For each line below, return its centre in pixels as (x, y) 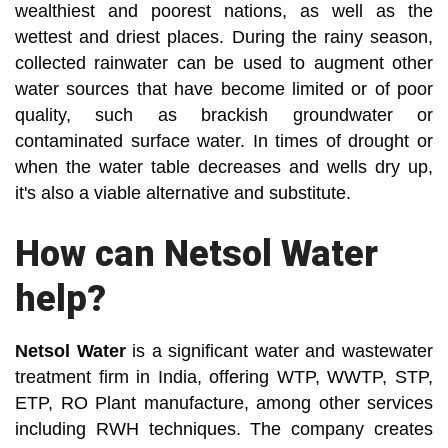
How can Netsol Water (196, 254)
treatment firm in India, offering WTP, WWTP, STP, (224, 377)
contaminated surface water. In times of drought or (224, 141)
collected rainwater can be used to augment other (224, 63)
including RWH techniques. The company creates (224, 429)
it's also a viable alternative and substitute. (183, 193)
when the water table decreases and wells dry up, (224, 167)
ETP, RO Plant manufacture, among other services (224, 403)
